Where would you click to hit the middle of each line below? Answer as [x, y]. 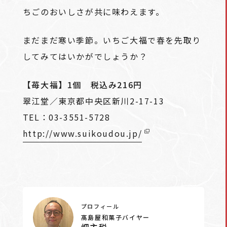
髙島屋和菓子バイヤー [115, 217]
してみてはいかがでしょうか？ [85, 56]
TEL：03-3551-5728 [66, 117]
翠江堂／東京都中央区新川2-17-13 [93, 101]
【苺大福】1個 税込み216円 [82, 84]
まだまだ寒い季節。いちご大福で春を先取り [112, 40]
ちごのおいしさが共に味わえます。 [93, 11]
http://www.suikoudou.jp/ [82, 133]
